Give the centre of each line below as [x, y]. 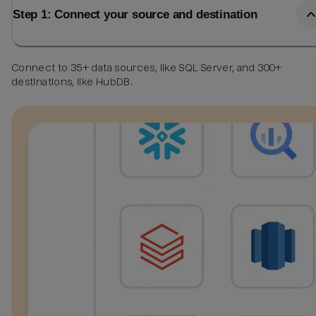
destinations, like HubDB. [72, 81]
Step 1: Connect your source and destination [135, 14]
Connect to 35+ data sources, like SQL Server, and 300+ [147, 67]
